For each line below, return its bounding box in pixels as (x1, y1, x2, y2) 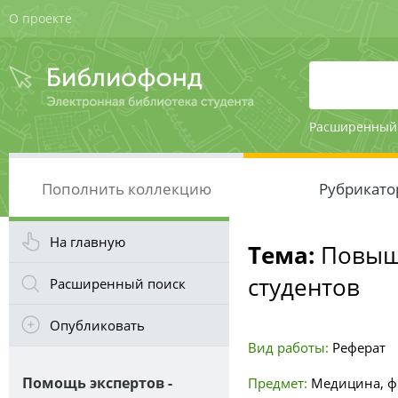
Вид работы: (248, 338, 329, 356)
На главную (50, 233, 125, 251)
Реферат (332, 338, 386, 356)
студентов (248, 271, 360, 303)
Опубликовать (50, 316, 145, 334)
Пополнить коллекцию (41, 179, 211, 199)
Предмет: (248, 374, 307, 392)
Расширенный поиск (50, 275, 186, 292)
